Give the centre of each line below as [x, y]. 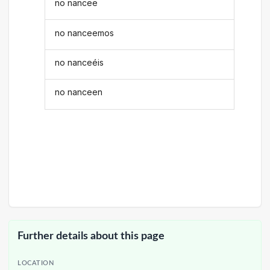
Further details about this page [91, 236]
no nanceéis [80, 62]
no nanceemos [85, 33]
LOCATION [36, 263]
